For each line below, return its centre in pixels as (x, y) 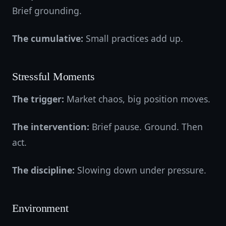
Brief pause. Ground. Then (146, 127)
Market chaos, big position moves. (137, 99)
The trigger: (38, 99)
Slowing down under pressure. (140, 170)
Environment (40, 208)
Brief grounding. (47, 11)
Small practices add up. (133, 38)
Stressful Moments (53, 77)
